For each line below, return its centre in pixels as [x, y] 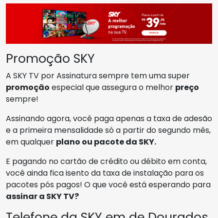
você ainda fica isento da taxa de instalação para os [105, 173]
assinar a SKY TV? [42, 196]
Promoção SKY [50, 58]
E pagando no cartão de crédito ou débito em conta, [106, 161]
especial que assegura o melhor [112, 87]
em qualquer [31, 142]
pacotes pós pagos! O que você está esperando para [108, 184]
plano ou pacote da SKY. [106, 142]
